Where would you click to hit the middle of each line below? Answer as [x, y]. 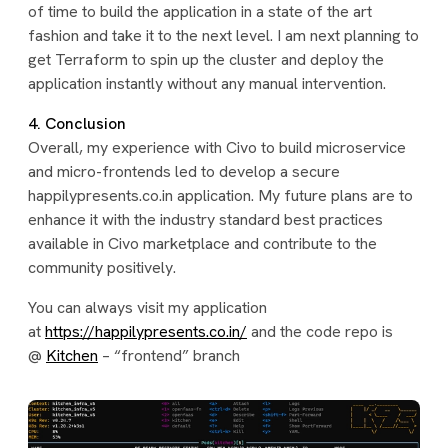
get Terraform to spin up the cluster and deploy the [206, 59]
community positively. [102, 267]
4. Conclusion [77, 123]
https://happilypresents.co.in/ [146, 331]
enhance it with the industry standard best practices [205, 219]
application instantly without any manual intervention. [207, 83]
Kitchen [72, 355]
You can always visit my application [147, 307]
